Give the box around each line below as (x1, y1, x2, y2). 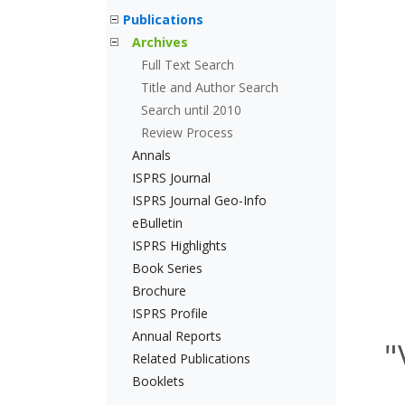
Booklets (132, 372, 184, 390)
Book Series (132, 259, 202, 277)
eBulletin (132, 214, 183, 231)
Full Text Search (141, 56, 234, 73)
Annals (132, 146, 171, 164)
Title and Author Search (141, 79, 278, 96)
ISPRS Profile (132, 305, 208, 322)
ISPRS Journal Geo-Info (132, 192, 267, 209)
